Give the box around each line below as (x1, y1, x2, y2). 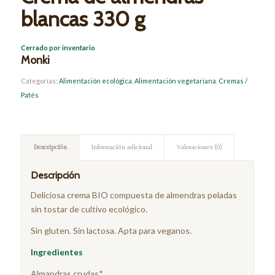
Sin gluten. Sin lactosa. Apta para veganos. (30, 225, 192, 236)
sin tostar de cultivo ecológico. (30, 204, 147, 215)
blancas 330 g (20, 6, 145, 33)
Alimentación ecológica (58, 77, 132, 85)
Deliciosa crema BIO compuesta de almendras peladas (30, 190, 237, 201)
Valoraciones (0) (176, 142, 222, 154)
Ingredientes (30, 247, 83, 258)
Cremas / (218, 77, 247, 85)
